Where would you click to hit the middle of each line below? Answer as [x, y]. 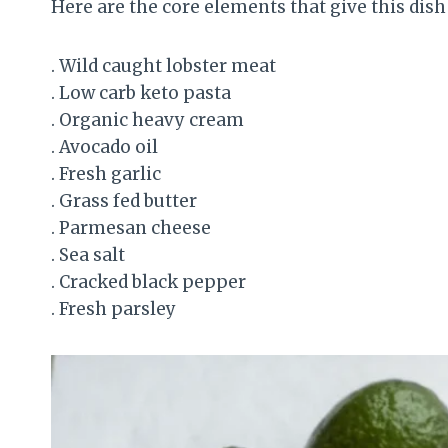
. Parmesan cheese [131, 227]
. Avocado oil [104, 146]
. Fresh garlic [106, 173]
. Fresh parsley [113, 308]
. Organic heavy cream [147, 119]
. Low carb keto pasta [141, 92]
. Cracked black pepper [148, 281]
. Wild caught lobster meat [163, 65]
